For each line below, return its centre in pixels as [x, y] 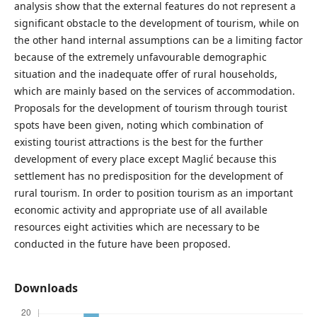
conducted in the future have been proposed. [122, 243]
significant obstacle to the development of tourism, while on [156, 23]
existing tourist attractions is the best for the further [138, 142]
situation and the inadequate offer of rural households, [145, 74]
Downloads [46, 288]
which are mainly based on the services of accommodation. [154, 91]
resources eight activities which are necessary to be [137, 226]
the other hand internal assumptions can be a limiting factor [158, 40]
